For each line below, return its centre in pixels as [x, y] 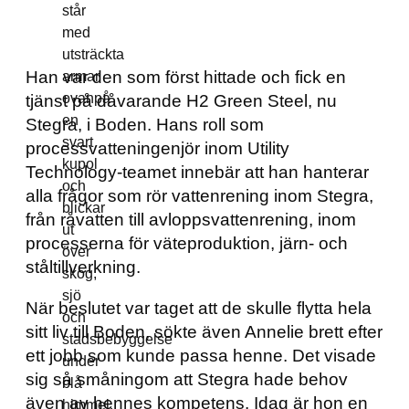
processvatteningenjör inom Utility [157, 149]
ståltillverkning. [85, 267]
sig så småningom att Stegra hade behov [187, 380]
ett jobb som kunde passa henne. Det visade [201, 356]
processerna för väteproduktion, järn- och [187, 244]
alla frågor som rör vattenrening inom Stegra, [199, 196]
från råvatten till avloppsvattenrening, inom [191, 220]
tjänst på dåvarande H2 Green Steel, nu [181, 101]
